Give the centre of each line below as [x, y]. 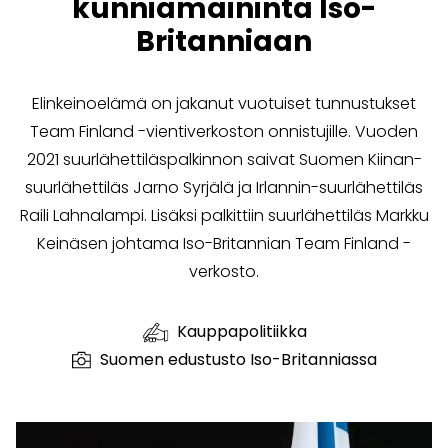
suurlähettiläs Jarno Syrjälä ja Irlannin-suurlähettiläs [224, 188]
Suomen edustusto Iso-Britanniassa [238, 360]
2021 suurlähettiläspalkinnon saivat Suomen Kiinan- [224, 160]
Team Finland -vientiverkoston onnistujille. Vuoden [224, 132]
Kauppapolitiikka [241, 332]
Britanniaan [224, 42]
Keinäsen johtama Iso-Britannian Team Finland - [224, 244]
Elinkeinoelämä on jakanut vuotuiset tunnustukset [224, 104]
